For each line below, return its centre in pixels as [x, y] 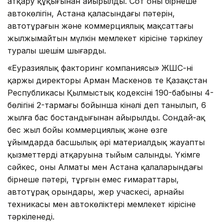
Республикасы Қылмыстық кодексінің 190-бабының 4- [111, 93]
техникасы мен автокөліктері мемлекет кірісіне [102, 204]
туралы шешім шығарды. [57, 51]
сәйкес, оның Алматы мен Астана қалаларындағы [105, 167]
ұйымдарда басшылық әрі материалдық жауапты [106, 142]
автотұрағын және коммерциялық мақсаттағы [100, 26]
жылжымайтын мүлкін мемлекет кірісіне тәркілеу [105, 38]
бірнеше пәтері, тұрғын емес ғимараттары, [93, 180]
